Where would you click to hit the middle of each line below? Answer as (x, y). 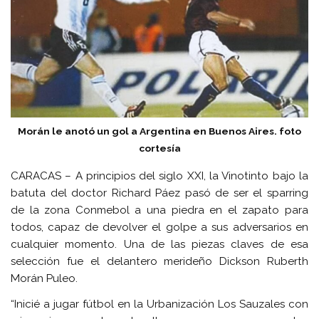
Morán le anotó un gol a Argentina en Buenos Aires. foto (159, 131)
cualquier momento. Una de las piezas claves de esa (159, 245)
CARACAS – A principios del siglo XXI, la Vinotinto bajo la (159, 176)
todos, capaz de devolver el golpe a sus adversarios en (159, 228)
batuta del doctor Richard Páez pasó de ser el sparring (159, 193)
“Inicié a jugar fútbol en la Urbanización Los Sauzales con (159, 304)
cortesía (159, 148)
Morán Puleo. (45, 279)
